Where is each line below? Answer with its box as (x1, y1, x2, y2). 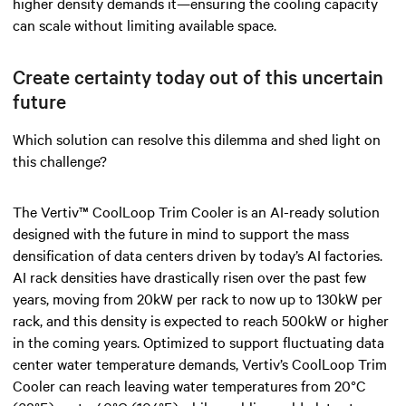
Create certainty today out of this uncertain (13, 63, 383, 89)
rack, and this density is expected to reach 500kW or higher (13, 309, 389, 330)
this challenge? (13, 150, 107, 170)
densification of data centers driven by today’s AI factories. (13, 244, 382, 265)
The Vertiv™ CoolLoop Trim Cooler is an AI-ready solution (13, 200, 380, 221)
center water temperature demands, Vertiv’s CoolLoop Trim (13, 353, 387, 373)
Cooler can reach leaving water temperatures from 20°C (13, 374, 366, 395)
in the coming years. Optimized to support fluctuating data (13, 331, 384, 352)
